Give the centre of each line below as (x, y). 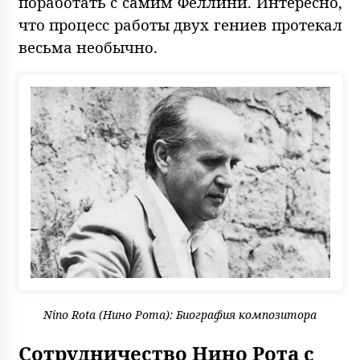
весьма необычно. (88, 47)
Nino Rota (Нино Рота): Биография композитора (180, 315)
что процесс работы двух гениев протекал (180, 25)
